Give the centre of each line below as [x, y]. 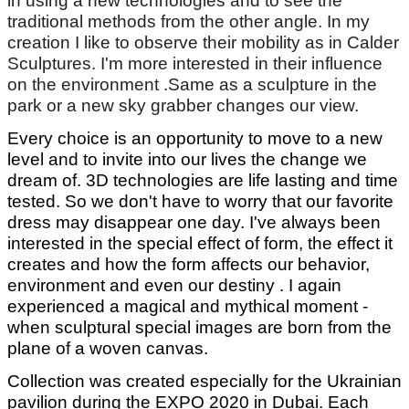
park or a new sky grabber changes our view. [183, 105]
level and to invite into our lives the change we [187, 160]
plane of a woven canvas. [110, 349]
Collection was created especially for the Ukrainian [204, 382]
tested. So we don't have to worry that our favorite [200, 202]
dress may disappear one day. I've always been [194, 223]
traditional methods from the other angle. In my [189, 21]
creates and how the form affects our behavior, [189, 265]
